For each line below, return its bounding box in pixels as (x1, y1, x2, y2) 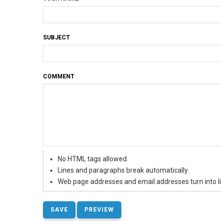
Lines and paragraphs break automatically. (58, 166, 189, 175)
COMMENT (43, 73, 74, 80)
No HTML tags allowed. (58, 155, 129, 163)
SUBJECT (43, 34, 70, 41)
